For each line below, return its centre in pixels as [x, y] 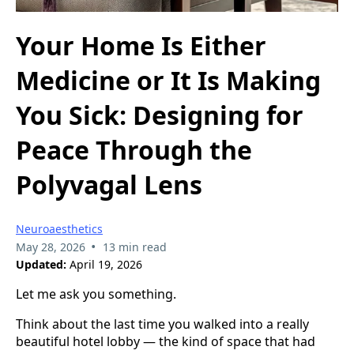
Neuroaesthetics [59, 228]
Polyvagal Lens [109, 185]
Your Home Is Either [141, 46]
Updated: [41, 264]
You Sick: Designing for [160, 115]
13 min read [134, 247]
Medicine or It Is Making [168, 81]
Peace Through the [134, 150]
